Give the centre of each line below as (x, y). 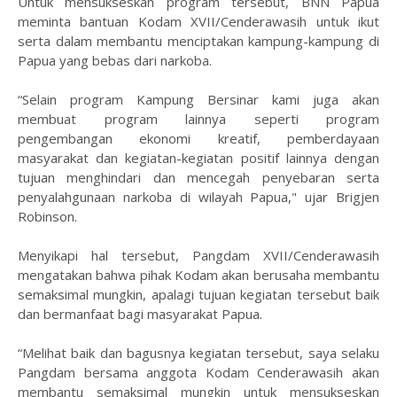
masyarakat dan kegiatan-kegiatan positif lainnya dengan (198, 157)
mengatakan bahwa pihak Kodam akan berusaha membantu (198, 274)
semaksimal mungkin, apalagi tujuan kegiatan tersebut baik (198, 294)
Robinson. (49, 216)
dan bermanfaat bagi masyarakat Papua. (140, 313)
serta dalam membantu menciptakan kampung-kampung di (198, 40)
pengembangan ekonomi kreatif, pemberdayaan (198, 138)
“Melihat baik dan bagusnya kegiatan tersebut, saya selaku (198, 352)
